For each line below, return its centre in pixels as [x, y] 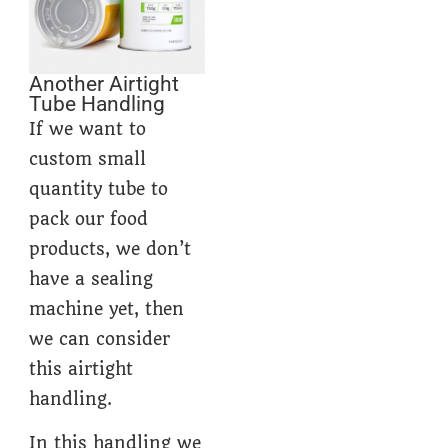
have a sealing [91, 278]
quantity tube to [99, 188]
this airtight [81, 368]
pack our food [89, 218]
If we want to [88, 128]
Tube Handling [97, 103]
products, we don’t [110, 248]
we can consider [100, 338]
